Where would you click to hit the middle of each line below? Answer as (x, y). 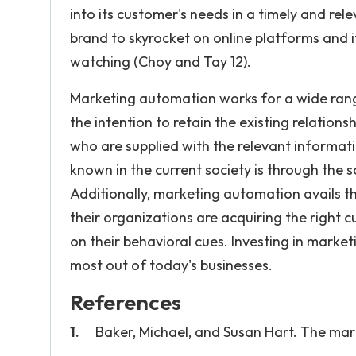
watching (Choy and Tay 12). (161, 62)
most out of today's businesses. (171, 265)
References (126, 302)
